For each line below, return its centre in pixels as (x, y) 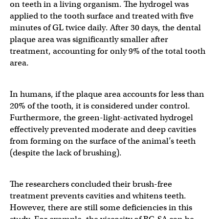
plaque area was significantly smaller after (89, 39)
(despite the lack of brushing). (67, 153)
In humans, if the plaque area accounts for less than (107, 94)
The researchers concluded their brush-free (91, 184)
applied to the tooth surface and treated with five (102, 16)
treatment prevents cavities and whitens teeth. (98, 196)
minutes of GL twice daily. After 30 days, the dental (105, 27)
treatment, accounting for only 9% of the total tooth (108, 51)
